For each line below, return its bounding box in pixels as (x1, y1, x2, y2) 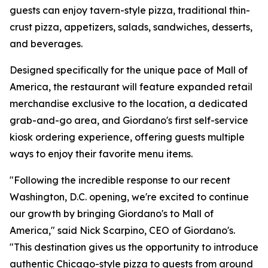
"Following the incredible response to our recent (10, 174, 230, 186)
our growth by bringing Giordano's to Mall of (10, 208, 214, 220)
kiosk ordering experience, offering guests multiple (10, 131, 245, 143)
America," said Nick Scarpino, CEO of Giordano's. (10, 224, 235, 236)
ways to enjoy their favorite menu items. (10, 148, 193, 160)
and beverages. (10, 38, 83, 50)
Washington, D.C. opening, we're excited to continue (10, 191, 249, 203)
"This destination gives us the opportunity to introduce (10, 241, 258, 253)
